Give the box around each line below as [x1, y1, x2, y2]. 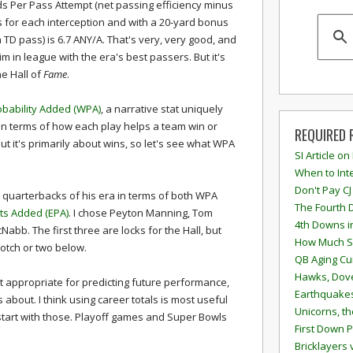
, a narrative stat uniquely [101, 102, 223, 116]
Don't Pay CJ [295, 183, 351, 197]
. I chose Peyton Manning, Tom [69, 206, 213, 220]
